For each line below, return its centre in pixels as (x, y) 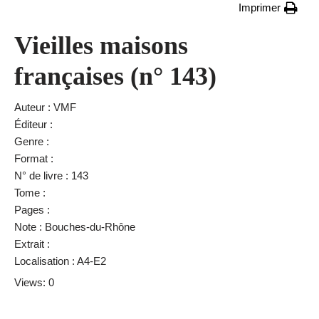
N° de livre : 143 (51, 176)
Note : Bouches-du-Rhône (75, 227)
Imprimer (260, 7)
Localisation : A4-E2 (60, 261)
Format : (34, 158)
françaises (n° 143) (115, 76)
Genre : (32, 141)
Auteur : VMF (45, 107)
